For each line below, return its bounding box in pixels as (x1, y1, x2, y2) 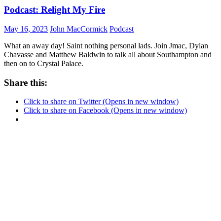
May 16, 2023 (4, 24, 48, 33)
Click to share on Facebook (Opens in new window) (24, 106, 187, 115)
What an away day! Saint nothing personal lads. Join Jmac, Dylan (4, 41, 208, 50)
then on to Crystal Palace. (4, 59, 83, 68)
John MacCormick (50, 24, 108, 33)
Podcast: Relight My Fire (4, 4, 105, 15)
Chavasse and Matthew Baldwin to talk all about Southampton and (4, 50, 212, 59)
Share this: (4, 77, 47, 88)
